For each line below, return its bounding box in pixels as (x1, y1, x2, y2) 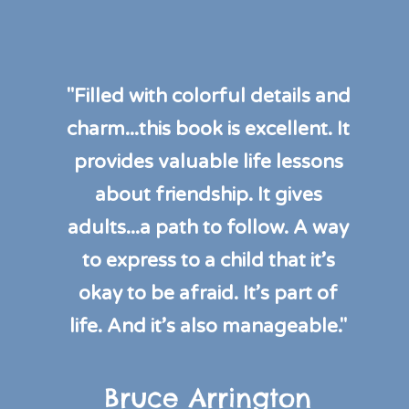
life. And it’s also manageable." (69, 314, 348, 338)
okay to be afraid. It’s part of (79, 281, 339, 305)
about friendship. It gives (94, 183, 322, 206)
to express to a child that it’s (81, 248, 335, 272)
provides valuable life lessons (73, 150, 343, 173)
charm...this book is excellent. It (67, 117, 351, 141)
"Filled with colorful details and (66, 84, 351, 108)
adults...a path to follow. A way (68, 215, 350, 239)
